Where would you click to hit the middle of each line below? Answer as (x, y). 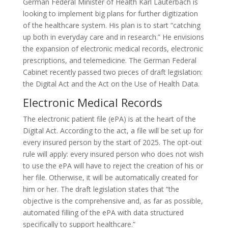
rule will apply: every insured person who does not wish (113, 154)
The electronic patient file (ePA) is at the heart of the (109, 119)
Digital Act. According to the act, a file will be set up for (113, 131)
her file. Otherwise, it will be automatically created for (110, 177)
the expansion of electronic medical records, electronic (113, 49)
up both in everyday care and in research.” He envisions (113, 37)
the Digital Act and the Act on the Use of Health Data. (111, 84)
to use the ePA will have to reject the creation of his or (113, 166)
